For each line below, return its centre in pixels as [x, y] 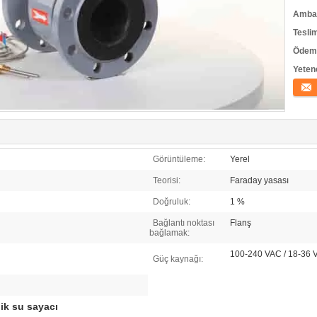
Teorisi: [167, 180]
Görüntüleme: [179, 159]
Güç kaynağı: [178, 259]
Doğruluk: [172, 202]
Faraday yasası [259, 180]
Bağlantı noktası [184, 223]
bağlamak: [169, 233]
